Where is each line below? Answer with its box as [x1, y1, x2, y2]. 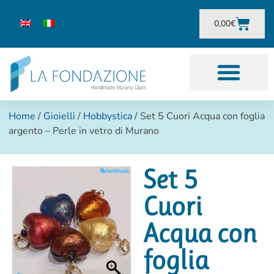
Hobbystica [83, 109, 133, 124]
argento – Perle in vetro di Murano [9, 124, 160, 138]
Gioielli [43, 109, 76, 124]
